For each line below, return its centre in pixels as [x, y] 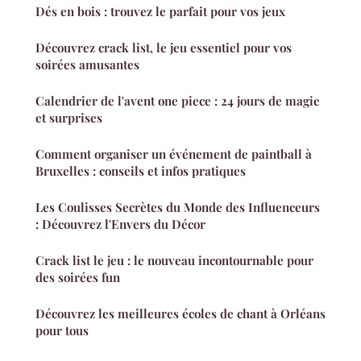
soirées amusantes [87, 64]
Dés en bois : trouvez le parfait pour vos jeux [160, 11]
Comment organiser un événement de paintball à [174, 154]
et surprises [69, 118]
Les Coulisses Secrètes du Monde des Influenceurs [178, 207]
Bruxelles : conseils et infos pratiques [141, 171]
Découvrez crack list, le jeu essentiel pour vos [164, 48]
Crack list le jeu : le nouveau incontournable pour [174, 260]
